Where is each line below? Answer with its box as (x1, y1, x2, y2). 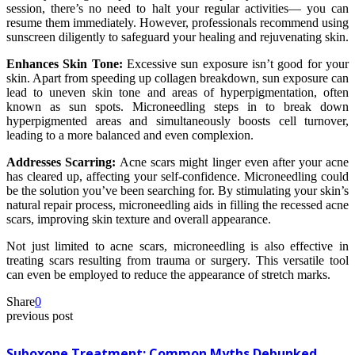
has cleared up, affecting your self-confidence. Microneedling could (6, 169, 349, 183)
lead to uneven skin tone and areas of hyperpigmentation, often (6, 85, 349, 99)
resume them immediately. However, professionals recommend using (6, 15, 349, 29)
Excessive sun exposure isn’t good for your (127, 56, 349, 71)
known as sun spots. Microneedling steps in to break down (6, 99, 349, 113)
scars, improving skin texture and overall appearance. (6, 212, 271, 226)
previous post (6, 308, 73, 323)
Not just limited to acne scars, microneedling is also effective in (6, 239, 349, 253)
